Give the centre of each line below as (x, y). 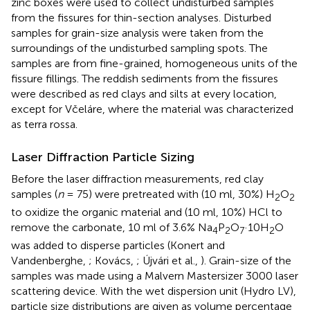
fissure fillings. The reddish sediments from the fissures (145, 78)
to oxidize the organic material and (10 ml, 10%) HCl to (147, 212)
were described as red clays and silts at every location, (144, 93)
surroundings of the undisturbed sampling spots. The (139, 48)
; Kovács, (112, 260)
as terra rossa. (44, 124)
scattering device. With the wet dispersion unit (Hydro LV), (154, 291)
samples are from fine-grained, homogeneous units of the (154, 63)
